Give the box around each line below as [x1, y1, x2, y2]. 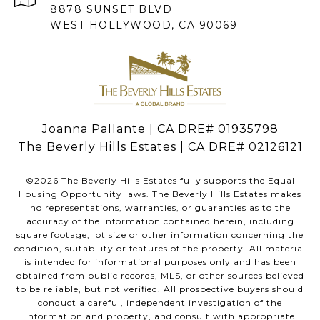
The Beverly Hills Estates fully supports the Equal [58, 175, 295, 186]
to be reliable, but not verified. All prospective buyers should [16, 284, 304, 295]
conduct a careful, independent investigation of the [38, 297, 282, 309]
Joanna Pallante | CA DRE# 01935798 [41, 122, 279, 136]
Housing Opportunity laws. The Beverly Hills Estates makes [19, 189, 301, 200]
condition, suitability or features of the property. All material [14, 243, 306, 254]
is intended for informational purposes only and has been [24, 256, 296, 268]
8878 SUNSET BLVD [50, 2, 172, 16]
